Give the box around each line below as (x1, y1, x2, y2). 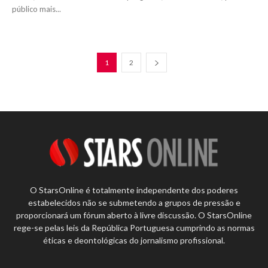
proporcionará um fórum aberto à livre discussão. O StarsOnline (16, 209, 252, 220)
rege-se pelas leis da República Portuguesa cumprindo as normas (13, 222, 255, 233)
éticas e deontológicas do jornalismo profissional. (43, 234, 225, 245)
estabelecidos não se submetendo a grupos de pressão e (28, 197, 240, 208)
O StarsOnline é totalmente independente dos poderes (30, 184, 238, 195)
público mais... (12, 4, 61, 14)
